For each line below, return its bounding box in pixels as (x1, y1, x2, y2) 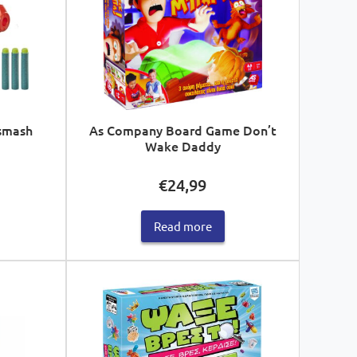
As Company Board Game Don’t (88, 120, 277, 139)
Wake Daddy (144, 136, 221, 155)
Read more (153, 218, 212, 234)
